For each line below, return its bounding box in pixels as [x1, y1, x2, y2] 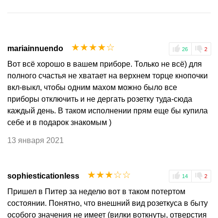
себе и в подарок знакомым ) [7, 118, 111, 127]
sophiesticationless [7, 171, 79, 180]
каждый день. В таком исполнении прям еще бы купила [7, 106, 208, 115]
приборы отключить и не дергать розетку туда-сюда [7, 94, 192, 103]
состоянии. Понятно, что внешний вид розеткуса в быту [7, 199, 208, 207]
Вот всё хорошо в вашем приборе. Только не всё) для [7, 59, 202, 68]
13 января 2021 [7, 136, 64, 145]
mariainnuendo [7, 44, 63, 53]
